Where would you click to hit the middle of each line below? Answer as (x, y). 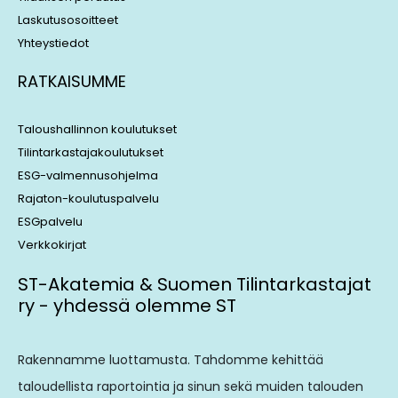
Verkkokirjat (52, 244)
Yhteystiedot (53, 44)
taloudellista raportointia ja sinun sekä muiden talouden (191, 386)
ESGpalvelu (50, 221)
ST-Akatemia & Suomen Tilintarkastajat (195, 284)
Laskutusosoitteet (68, 20)
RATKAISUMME (72, 82)
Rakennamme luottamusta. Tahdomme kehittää (171, 359)
